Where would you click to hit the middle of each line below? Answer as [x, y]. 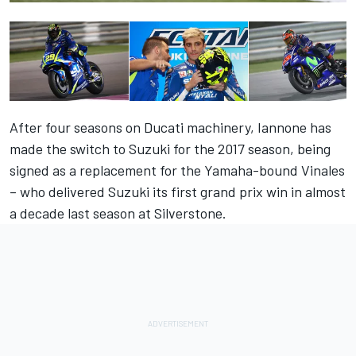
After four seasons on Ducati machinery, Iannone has [170, 128]
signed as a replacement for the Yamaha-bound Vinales [177, 170]
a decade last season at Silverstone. [118, 213]
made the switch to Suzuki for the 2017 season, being [170, 149]
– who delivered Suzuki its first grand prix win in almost [178, 192]
